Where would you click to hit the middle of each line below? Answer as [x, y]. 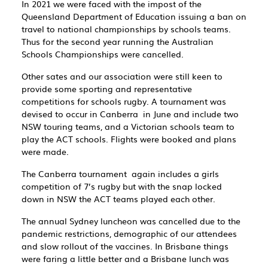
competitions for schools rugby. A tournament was [124, 101]
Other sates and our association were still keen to [122, 76]
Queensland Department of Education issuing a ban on [134, 16]
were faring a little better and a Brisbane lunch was [125, 258]
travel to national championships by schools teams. [126, 28]
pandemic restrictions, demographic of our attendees [129, 233]
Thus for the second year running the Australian [118, 41]
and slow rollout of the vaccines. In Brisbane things [125, 246]
